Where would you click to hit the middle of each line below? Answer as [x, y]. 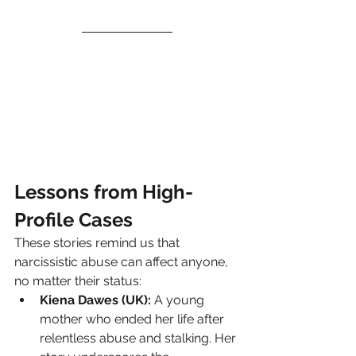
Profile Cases [74, 220]
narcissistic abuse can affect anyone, [123, 262]
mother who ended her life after [133, 319]
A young [179, 300]
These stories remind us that [99, 243]
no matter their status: [78, 281]
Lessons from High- [104, 192]
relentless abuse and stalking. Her [139, 339]
